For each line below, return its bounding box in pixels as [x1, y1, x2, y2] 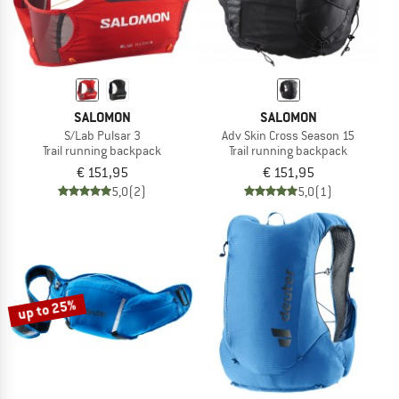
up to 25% [16, 295, 78, 324]
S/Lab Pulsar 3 [63, 127, 141, 144]
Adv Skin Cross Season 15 [222, 127, 354, 144]
